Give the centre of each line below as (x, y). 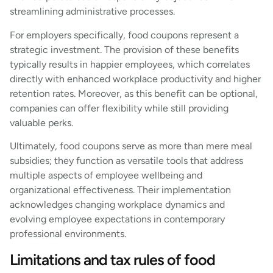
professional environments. (68, 234)
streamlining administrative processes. (92, 12)
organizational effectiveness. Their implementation (120, 190)
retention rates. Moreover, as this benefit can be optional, (134, 93)
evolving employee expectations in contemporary (117, 219)
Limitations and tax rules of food (112, 260)
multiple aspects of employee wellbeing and (106, 175)
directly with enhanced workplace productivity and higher (135, 79)
